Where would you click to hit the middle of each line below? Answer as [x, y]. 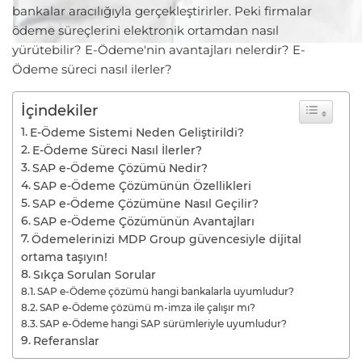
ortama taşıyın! [64, 257]
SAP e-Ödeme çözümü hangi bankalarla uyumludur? [166, 291]
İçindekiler [59, 111]
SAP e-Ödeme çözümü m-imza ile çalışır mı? [148, 307]
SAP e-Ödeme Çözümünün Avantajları [143, 221]
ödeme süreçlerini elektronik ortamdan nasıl [145, 30]
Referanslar [66, 341]
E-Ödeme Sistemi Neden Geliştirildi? [137, 133]
